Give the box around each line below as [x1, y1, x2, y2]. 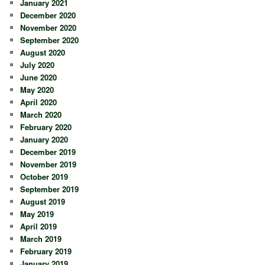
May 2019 [20, 208, 54, 219]
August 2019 [20, 195, 66, 207]
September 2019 [20, 183, 79, 195]
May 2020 [20, 83, 54, 95]
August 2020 [20, 46, 66, 58]
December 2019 [20, 146, 76, 157]
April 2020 [20, 96, 57, 108]
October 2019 [20, 170, 69, 182]
